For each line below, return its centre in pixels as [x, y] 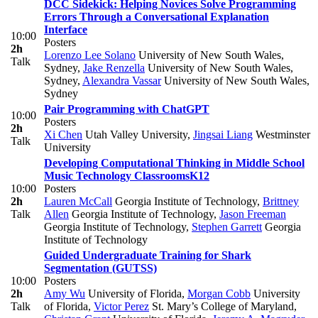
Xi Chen [63, 135]
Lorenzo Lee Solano [90, 55]
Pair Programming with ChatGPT [127, 109]
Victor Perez [121, 307]
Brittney [281, 202]
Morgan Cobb [219, 294]
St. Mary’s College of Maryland [221, 307]
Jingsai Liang [223, 135]
